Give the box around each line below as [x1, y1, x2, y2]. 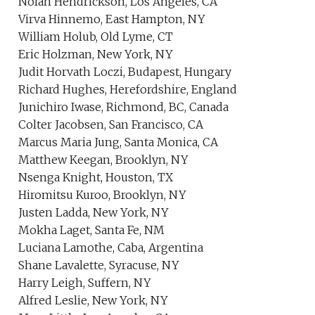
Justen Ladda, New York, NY [18, 205, 169, 219]
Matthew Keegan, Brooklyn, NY [18, 153, 189, 167]
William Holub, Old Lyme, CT [18, 30, 174, 44]
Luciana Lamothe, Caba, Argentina [18, 240, 204, 255]
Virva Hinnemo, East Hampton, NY [18, 12, 206, 26]
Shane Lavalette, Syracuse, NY [18, 258, 180, 272]
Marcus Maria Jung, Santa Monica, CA [18, 135, 219, 149]
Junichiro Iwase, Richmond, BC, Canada [18, 100, 229, 114]
